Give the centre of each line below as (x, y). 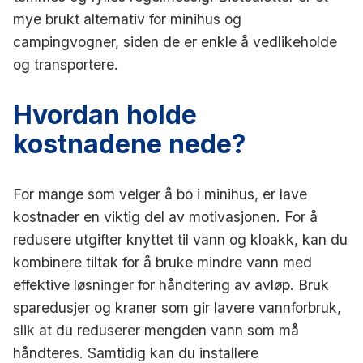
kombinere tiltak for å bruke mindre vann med (162, 262)
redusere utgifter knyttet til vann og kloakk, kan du (180, 239)
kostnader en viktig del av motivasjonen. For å (165, 216)
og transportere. (66, 64)
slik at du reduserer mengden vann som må (156, 330)
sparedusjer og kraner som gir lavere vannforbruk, (177, 307)
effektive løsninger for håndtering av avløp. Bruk (171, 284)
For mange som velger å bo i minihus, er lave (160, 194)
